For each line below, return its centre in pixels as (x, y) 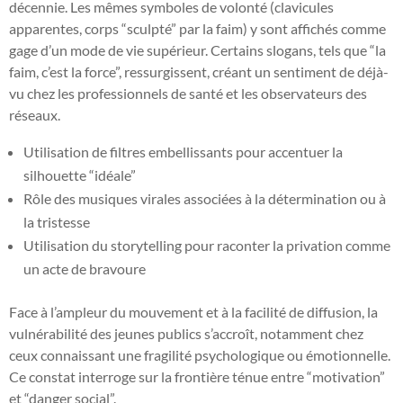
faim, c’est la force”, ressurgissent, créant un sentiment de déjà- (199, 71)
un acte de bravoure (85, 268)
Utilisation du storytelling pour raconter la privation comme (207, 245)
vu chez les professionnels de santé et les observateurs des (188, 93)
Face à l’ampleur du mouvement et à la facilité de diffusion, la (193, 311)
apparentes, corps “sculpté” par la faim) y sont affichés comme (197, 28)
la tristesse (57, 221)
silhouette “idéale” (80, 175)
